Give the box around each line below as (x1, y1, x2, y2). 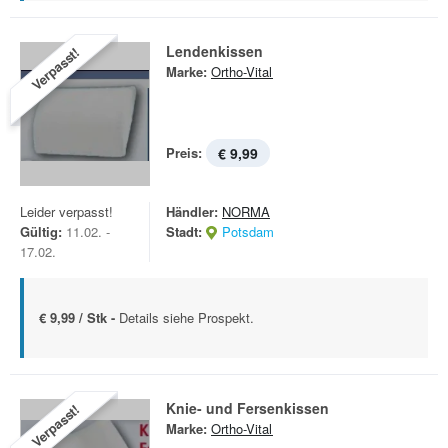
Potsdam (222, 222, 274, 241)
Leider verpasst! (20, 202, 113, 221)
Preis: (166, 143, 202, 162)
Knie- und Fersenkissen (166, 398, 329, 418)
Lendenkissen (166, 41, 263, 61)
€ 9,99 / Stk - (39, 308, 119, 327)
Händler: (166, 202, 218, 221)
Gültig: (20, 222, 62, 241)
